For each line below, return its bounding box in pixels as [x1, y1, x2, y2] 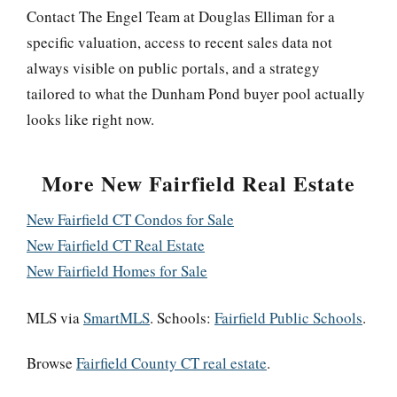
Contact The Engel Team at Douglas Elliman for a [27, 6, 335, 27]
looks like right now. [27, 109, 154, 130]
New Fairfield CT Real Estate [27, 234, 205, 255]
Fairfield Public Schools [214, 307, 362, 328]
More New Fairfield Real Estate [42, 167, 355, 199]
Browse [27, 352, 76, 373]
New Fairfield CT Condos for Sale [27, 208, 234, 230]
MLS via [27, 307, 83, 328]
